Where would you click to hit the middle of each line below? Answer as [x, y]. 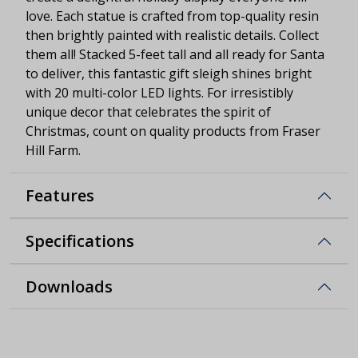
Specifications [80, 241]
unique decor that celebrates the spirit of [148, 111]
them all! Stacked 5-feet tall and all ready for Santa [175, 54]
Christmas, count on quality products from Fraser [173, 131]
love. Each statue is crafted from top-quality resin [172, 16]
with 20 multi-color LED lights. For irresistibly [159, 92]
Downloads [69, 286]
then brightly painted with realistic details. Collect [172, 35]
